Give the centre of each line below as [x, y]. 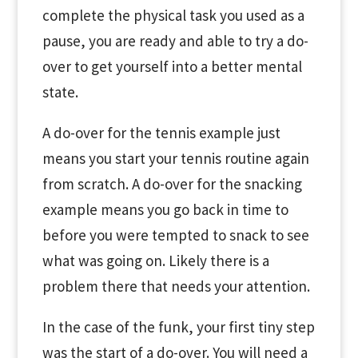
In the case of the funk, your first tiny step [178, 327]
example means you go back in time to [165, 209]
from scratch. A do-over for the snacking [172, 184]
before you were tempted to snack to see [175, 235]
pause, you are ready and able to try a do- [175, 41]
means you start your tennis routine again [175, 158]
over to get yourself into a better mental [172, 66]
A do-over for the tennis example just [161, 133]
